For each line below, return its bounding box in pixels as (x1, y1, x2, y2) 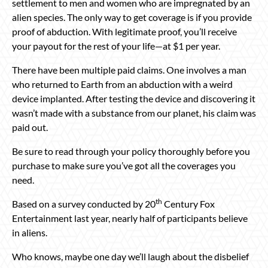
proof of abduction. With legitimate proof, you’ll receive (12, 25, 237, 37)
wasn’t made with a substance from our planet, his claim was (12, 106, 256, 118)
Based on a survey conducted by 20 (12, 197, 156, 209)
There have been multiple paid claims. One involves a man (12, 63, 246, 75)
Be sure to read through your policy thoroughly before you (12, 145, 250, 157)
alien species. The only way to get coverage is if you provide (12, 11, 252, 23)
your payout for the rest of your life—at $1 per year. (12, 39, 220, 51)
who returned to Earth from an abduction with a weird (12, 78, 233, 90)
